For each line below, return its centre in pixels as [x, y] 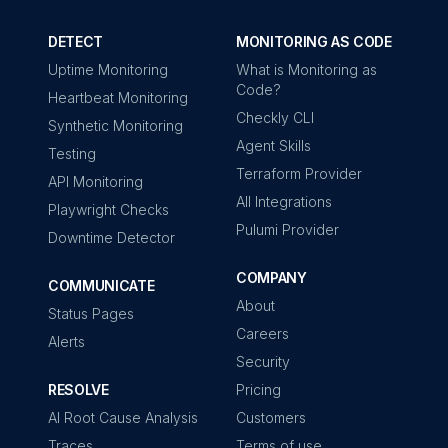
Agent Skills [273, 146]
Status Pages [91, 314]
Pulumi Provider [287, 230]
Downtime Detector [111, 238]
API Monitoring [95, 182]
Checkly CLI [275, 118]
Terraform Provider [299, 174]
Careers [262, 334]
